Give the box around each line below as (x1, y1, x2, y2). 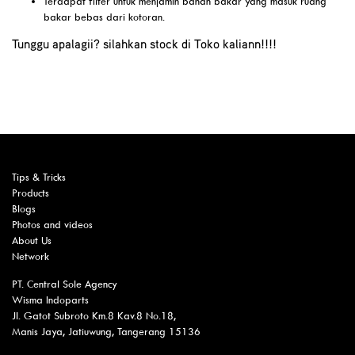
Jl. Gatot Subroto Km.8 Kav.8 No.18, (12, 310, 176, 322)
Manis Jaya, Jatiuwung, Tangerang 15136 (12, 326, 200, 338)
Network (12, 250, 49, 262)
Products (12, 187, 49, 199)
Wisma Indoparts (12, 294, 89, 306)
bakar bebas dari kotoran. (44, 11, 168, 23)
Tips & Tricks (12, 171, 66, 183)
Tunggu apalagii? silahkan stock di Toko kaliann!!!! (12, 36, 277, 52)
